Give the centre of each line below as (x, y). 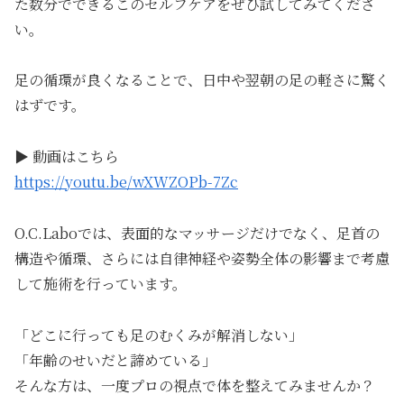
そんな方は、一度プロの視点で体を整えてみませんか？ (195, 385)
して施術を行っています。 (101, 283)
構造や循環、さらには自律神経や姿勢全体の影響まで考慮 (202, 258)
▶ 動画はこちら (67, 157)
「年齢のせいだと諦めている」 (115, 360)
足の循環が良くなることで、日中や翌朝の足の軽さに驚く (202, 80)
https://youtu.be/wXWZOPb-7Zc (126, 182)
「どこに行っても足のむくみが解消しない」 (159, 335)
